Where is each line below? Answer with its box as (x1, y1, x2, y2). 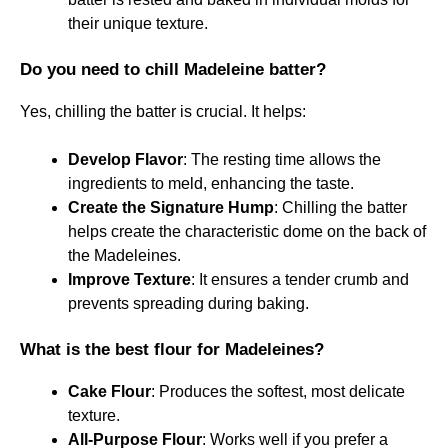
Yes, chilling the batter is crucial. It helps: (20, 102, 306, 120)
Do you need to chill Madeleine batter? (20, 59, 326, 79)
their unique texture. (68, 14, 208, 32)
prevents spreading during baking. (68, 294, 309, 312)
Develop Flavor (68, 150, 183, 168)
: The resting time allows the (183, 150, 381, 168)
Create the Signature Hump (68, 198, 274, 216)
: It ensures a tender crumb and (191, 270, 409, 288)
